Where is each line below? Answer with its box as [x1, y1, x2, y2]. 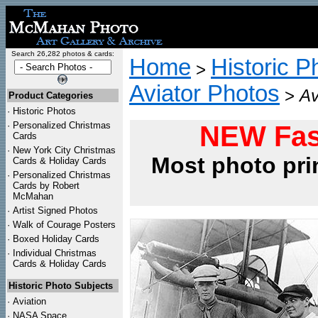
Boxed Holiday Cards [13, 234, 99, 244]
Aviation [13, 296, 46, 307]
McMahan [13, 191, 53, 202]
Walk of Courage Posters [13, 219, 116, 230]
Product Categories [9, 90, 93, 101]
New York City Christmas [13, 145, 116, 155]
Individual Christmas [13, 248, 97, 258]
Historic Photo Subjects [9, 280, 113, 291]
